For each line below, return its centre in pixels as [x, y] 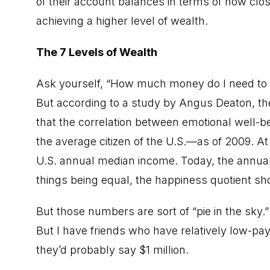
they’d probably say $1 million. [112, 250]
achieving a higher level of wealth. [122, 20]
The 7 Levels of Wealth [97, 52]
